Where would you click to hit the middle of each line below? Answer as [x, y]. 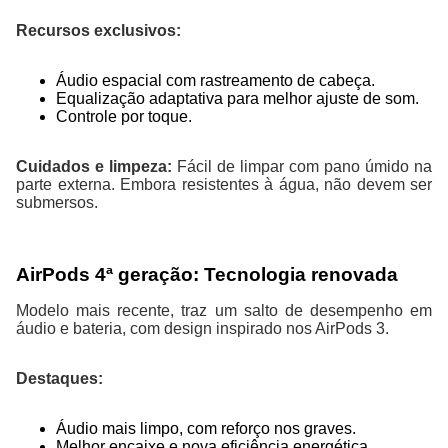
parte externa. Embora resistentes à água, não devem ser [224, 184]
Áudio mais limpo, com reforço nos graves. [206, 429]
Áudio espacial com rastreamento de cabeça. [215, 80]
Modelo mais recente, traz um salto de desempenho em [224, 311]
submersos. [57, 202]
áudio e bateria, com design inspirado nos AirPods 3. [202, 329]
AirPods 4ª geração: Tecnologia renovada [207, 275]
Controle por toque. [124, 116]
